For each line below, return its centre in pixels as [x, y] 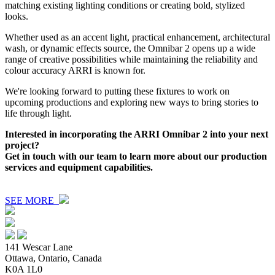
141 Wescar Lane [39, 247]
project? [22, 145]
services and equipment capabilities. [79, 167]
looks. [17, 16]
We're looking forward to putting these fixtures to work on [117, 91]
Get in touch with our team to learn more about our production [136, 156]
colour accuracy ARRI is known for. [75, 70]
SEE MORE [32, 200]
